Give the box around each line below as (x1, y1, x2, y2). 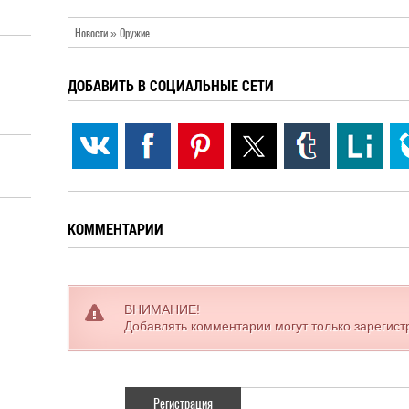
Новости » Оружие (75, 26, 150, 40)
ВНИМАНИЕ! (124, 302, 200, 317)
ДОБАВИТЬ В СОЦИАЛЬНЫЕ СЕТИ (68, 76, 274, 95)
